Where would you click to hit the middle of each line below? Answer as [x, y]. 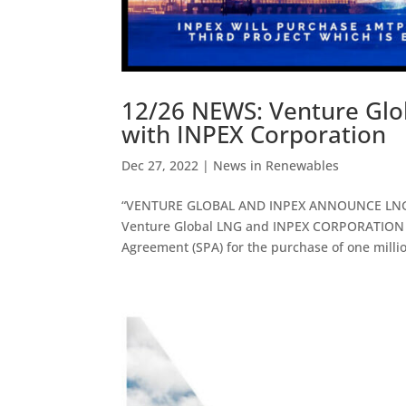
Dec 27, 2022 [160, 165]
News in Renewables [276, 165]
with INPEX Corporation [254, 134]
